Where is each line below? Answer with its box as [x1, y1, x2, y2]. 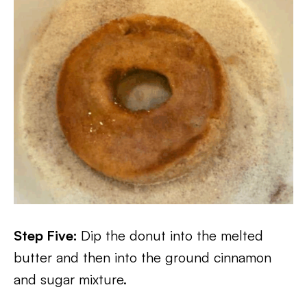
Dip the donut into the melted [81, 227, 263, 244]
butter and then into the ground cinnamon [14, 249, 271, 266]
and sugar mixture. [14, 271, 127, 288]
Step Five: [14, 227, 81, 244]
